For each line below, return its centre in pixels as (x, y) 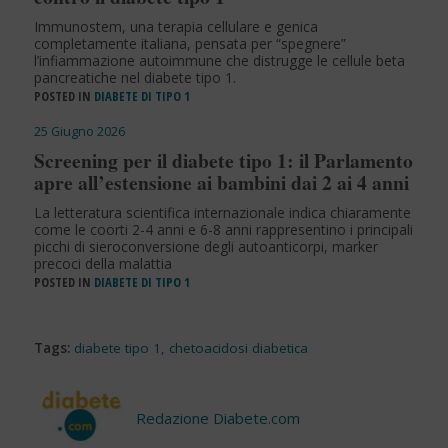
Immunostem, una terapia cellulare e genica (175, 27)
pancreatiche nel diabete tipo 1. (134, 78)
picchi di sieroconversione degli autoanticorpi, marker (205, 247)
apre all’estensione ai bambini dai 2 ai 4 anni (221, 183)
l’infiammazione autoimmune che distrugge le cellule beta (219, 61)
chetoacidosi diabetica (238, 348)
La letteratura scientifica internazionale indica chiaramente (222, 213)
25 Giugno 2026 (79, 131)
